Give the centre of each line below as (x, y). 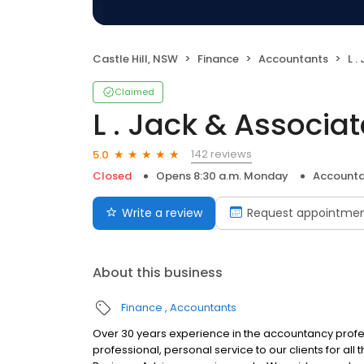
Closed (112, 176)
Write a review (162, 213)
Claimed (134, 92)
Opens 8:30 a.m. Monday (222, 176)
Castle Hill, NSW (135, 59)
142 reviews (221, 154)
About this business (158, 273)
